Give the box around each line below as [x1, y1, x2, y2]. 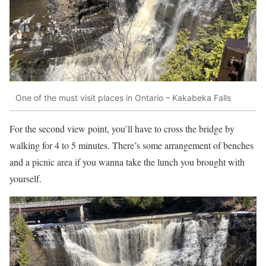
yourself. [9, 172, 42, 185]
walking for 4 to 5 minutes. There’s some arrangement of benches [9, 138, 254, 151]
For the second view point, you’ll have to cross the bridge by [9, 122, 235, 135]
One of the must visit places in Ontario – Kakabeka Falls [15, 93, 231, 103]
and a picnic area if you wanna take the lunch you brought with [9, 155, 245, 168]
